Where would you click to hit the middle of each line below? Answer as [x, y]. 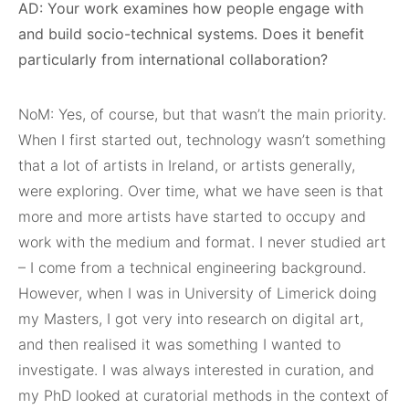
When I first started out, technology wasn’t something [202, 140]
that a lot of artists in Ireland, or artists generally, [187, 165]
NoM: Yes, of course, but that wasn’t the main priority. [202, 114]
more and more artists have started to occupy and [192, 216]
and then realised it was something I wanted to [179, 344]
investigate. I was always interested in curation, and [196, 370]
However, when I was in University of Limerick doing [198, 293]
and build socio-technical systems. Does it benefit [191, 34]
